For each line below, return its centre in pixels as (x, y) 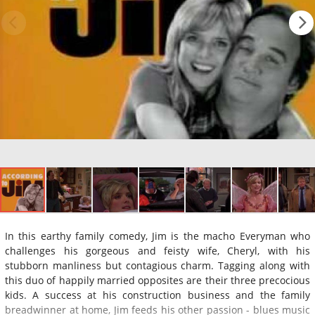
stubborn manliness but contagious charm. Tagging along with (157, 265)
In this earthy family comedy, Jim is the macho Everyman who (157, 236)
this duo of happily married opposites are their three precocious (157, 280)
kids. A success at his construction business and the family (157, 295)
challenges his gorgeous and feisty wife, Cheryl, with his (157, 250)
